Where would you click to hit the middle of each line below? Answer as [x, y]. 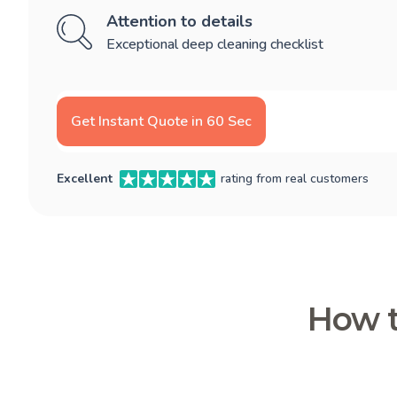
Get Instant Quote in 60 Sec [161, 122]
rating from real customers [295, 179]
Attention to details [179, 22]
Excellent [85, 179]
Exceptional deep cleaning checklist [215, 45]
